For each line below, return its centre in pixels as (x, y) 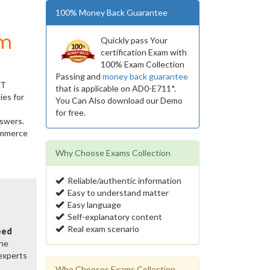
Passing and (79, 76)
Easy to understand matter (116, 193)
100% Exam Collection (143, 64)
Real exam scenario (102, 229)
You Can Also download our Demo (119, 100)
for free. (71, 112)
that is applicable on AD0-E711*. (116, 88)
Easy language (93, 205)
